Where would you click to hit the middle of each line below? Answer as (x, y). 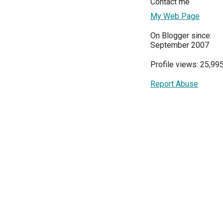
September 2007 (180, 45)
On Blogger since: (181, 36)
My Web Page (175, 16)
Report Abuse (174, 84)
